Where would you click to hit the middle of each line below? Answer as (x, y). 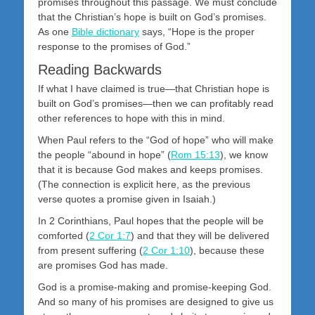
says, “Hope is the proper (197, 32)
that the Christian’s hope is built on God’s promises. (152, 17)
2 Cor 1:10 (166, 251)
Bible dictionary (105, 32)
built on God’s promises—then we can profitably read (156, 104)
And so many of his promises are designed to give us (156, 302)
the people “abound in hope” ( (104, 155)
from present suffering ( (90, 251)
